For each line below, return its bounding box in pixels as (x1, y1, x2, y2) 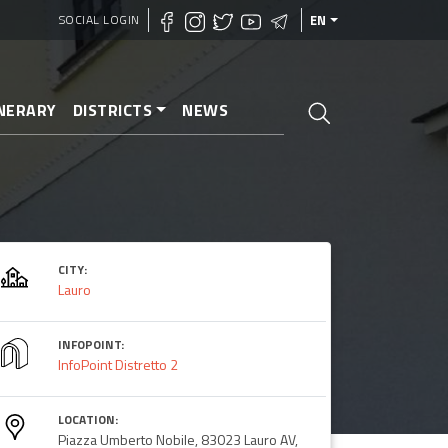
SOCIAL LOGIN (58, 10, 140, 29)
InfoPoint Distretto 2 (57, 353, 178, 375)
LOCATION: (57, 409, 118, 429)
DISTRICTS (72, 97, 153, 122)
